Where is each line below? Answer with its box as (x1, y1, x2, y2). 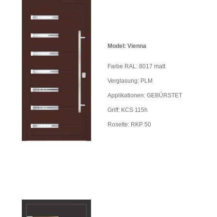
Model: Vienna (108, 43, 146, 50)
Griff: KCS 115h (108, 107, 148, 114)
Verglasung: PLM (108, 77, 153, 85)
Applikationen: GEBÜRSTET (108, 92, 182, 99)
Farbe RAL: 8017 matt (108, 63, 165, 70)
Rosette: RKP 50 (108, 121, 151, 128)
